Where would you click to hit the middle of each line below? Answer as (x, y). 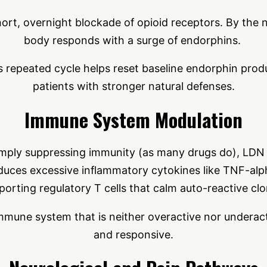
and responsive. (133, 235)
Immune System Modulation (133, 119)
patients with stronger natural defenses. (133, 86)
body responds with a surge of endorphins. (133, 40)
